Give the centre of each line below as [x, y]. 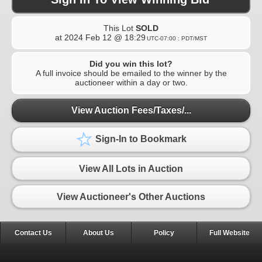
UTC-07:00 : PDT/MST [177, 38]
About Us [99, 233]
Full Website [230, 233]
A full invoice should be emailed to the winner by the [131, 73]
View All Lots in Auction [131, 168]
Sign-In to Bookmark [140, 139]
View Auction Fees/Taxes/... [131, 111]
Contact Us [33, 233]
